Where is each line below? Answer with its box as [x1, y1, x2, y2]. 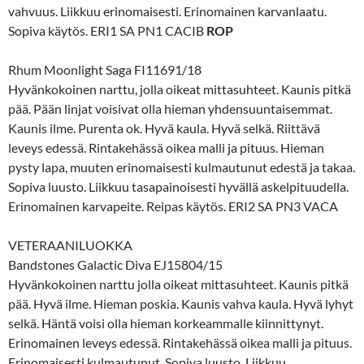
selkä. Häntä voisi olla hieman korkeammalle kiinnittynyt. [8, 314, 323, 331]
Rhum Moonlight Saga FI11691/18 [8, 61, 201, 77]
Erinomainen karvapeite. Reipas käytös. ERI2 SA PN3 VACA [8, 197, 338, 214]
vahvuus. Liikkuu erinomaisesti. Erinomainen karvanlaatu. [8, 2, 327, 19]
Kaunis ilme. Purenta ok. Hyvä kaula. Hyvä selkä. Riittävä [8, 119, 320, 136]
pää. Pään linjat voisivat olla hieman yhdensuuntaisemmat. [8, 100, 332, 116]
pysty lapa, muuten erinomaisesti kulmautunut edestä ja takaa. [8, 158, 355, 175]
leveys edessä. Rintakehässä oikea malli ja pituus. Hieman [8, 139, 324, 155]
